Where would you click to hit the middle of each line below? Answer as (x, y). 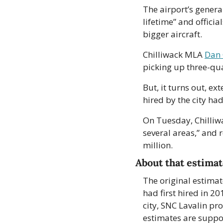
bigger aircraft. (172, 34)
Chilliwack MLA (174, 55)
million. (159, 145)
